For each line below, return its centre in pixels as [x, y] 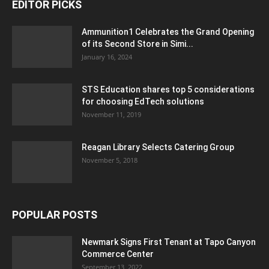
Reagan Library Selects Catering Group [158, 147]
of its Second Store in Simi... [138, 44]
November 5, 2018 [110, 160]
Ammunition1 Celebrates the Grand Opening [168, 32]
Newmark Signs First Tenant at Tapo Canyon [169, 242]
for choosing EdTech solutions [143, 101]
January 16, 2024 [107, 56]
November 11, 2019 [111, 114]
